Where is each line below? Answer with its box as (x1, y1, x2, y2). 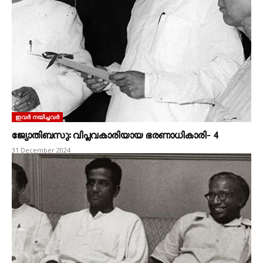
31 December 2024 (12, 146, 70, 154)
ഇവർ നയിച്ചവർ (15, 113, 59, 121)
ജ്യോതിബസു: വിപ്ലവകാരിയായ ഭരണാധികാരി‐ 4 (12, 131, 218, 143)
